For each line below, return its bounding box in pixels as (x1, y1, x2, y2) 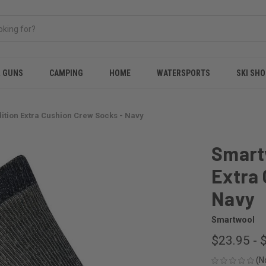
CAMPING (49, 68, 83, 78)
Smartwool (211, 215, 255, 225)
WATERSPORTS (157, 68, 210, 78)
